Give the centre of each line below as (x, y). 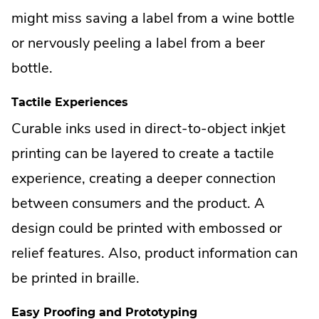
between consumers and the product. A (138, 204)
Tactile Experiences (70, 102)
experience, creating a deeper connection (143, 179)
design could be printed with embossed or (147, 229)
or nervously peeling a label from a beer (138, 43)
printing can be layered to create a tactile (143, 154)
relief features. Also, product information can (155, 253)
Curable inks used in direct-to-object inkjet (148, 129)
